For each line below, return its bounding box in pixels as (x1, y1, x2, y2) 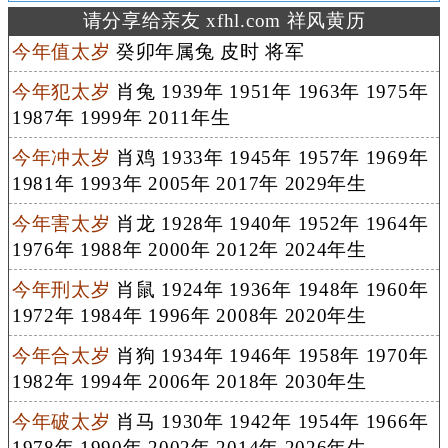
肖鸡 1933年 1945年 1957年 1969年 (110, 146, 429, 168)
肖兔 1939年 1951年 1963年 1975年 (110, 80, 429, 102)
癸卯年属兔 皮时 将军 (110, 40, 305, 62)
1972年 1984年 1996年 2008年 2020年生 (11, 304, 367, 326)
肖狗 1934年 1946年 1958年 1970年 (110, 344, 429, 366)
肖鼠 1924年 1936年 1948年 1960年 (110, 278, 429, 300)
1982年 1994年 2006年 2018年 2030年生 (11, 370, 367, 392)
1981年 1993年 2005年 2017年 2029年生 (11, 172, 367, 194)
